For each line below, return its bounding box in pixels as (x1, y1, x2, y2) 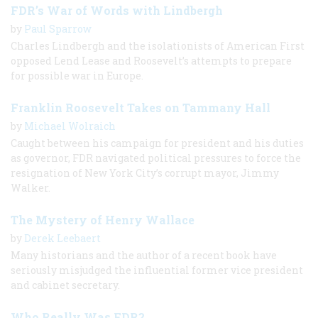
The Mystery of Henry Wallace (11, 212, 194, 227)
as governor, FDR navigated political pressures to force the (11, 150, 301, 165)
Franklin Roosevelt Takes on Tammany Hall (11, 99, 270, 115)
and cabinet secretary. (11, 278, 120, 292)
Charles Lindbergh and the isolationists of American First (11, 38, 305, 53)
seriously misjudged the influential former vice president (11, 263, 303, 277)
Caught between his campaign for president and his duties (11, 136, 304, 150)
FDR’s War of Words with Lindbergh (11, 2, 223, 18)
